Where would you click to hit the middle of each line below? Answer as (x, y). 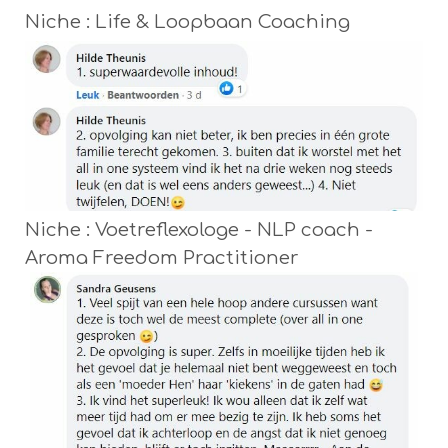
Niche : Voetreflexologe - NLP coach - (199, 230)
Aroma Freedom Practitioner (162, 258)
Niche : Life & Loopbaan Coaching (187, 22)
